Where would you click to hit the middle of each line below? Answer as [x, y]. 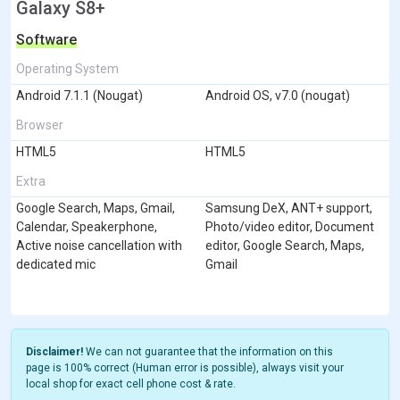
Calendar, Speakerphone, [87, 226]
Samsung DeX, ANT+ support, [289, 208]
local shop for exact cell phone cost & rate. [131, 383]
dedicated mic [56, 264]
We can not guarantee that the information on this [208, 351]
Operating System [67, 68]
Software [46, 39]
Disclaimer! [54, 351]
